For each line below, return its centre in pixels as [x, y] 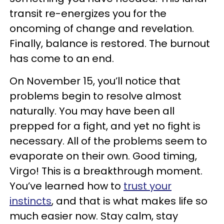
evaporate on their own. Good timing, [103, 156]
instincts [30, 201]
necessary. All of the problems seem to [108, 141]
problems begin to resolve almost [95, 96]
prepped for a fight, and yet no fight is [105, 126]
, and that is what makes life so [129, 201]
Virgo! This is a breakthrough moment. [106, 171]
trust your [147, 186]
